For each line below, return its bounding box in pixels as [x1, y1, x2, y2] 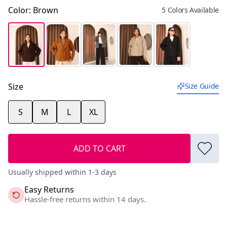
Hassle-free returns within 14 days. [24, 194, 146, 204]
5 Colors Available [162, 5, 219, 15]
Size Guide [184, 81, 219, 91]
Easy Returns [24, 183, 74, 195]
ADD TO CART [73, 142, 126, 154]
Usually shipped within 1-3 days [8, 167, 117, 177]
